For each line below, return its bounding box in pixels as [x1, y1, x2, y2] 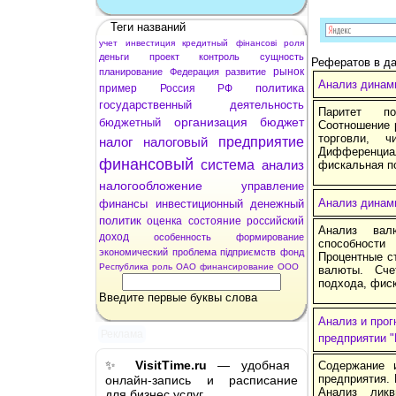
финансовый [99, 155, 194, 173]
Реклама [101, 327, 144, 340]
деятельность [230, 97, 304, 111]
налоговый [143, 133, 208, 149]
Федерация [169, 65, 219, 77]
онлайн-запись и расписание [105, 372, 298, 387]
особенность [154, 231, 211, 242]
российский [247, 214, 305, 227]
